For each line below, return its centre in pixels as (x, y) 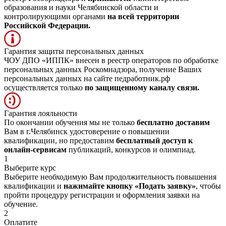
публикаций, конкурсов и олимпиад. (131, 149)
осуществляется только (44, 87)
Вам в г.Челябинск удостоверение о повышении (87, 131)
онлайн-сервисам (35, 149)
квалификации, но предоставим (60, 140)
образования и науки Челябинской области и (81, 7)
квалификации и (34, 186)
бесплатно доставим (173, 122)
